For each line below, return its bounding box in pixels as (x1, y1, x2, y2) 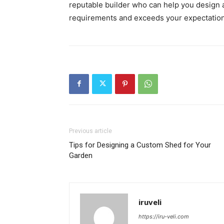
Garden (69, 150, 92, 160)
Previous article (69, 127, 112, 134)
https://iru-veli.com (138, 212, 189, 220)
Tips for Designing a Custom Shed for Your (69, 140, 211, 149)
